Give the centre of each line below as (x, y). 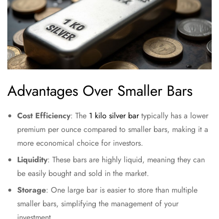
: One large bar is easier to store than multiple (122, 190)
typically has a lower (174, 116)
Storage (32, 190)
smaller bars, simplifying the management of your (98, 204)
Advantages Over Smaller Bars (100, 91)
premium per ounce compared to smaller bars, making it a (113, 129)
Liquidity (32, 160)
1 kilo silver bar (114, 116)
